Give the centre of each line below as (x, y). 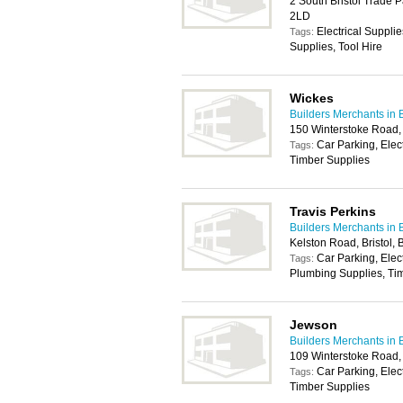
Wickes (312, 98)
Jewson (313, 325)
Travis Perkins (333, 211)
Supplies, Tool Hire (336, 47)
